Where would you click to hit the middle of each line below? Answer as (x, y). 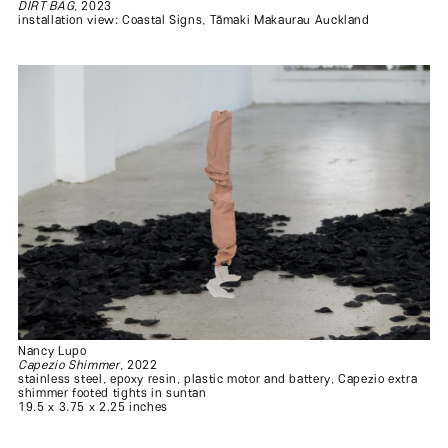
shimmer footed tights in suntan (112, 393)
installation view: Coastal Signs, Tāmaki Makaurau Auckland (194, 21)
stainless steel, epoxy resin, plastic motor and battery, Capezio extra (218, 379)
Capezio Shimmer (69, 365)
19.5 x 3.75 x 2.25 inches (93, 407)
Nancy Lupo (52, 351)
